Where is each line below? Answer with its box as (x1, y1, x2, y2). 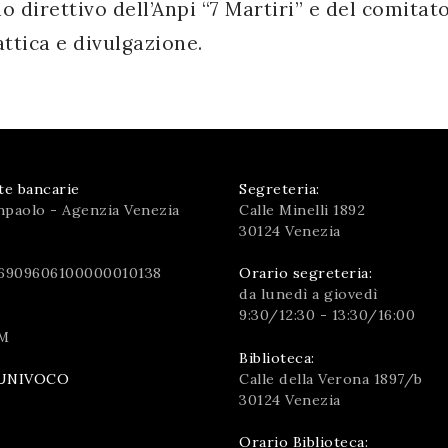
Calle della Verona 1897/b (239, 369, 423, 388)
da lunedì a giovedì (239, 285, 378, 304)
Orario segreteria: (239, 264, 372, 283)
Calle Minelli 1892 (239, 200, 365, 219)
